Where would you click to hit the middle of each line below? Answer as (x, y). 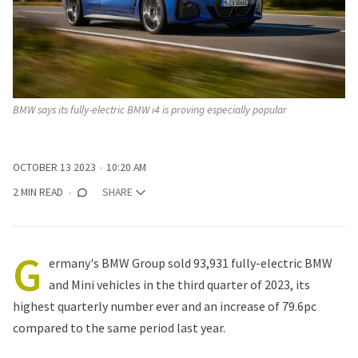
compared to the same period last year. (119, 328)
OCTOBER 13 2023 (54, 168)
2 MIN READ (38, 193)
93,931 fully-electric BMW (262, 263)
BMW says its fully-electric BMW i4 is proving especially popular (150, 109)
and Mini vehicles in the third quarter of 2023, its (179, 285)
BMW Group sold (146, 263)
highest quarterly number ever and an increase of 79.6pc (165, 306)
